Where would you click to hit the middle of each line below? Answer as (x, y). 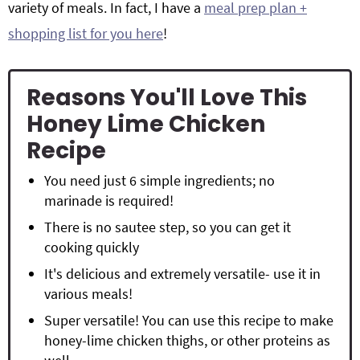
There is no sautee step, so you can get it (168, 227)
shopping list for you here (86, 33)
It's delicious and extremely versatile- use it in (182, 274)
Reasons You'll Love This (167, 98)
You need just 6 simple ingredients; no (160, 180)
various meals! (88, 294)
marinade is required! (109, 200)
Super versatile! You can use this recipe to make (189, 320)
